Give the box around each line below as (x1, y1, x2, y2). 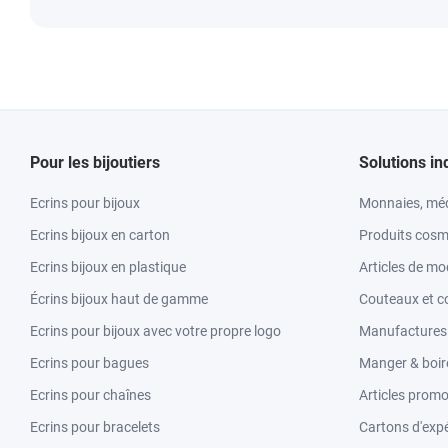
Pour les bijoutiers (30, 153, 160, 172)
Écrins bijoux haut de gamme (30, 291, 208, 307)
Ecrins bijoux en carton (30, 227, 170, 243)
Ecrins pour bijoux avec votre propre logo (30, 323, 281, 339)
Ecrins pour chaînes (30, 387, 151, 403)
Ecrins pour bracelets (30, 419, 160, 435)
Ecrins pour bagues (30, 355, 149, 371)
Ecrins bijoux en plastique (30, 259, 186, 275)
